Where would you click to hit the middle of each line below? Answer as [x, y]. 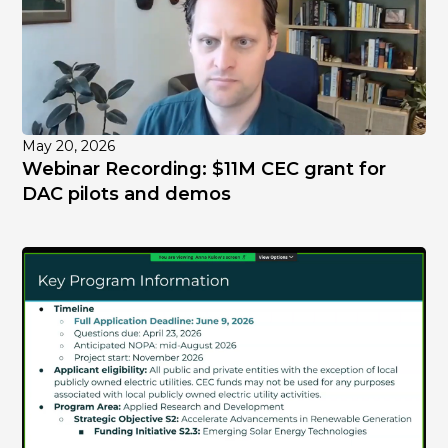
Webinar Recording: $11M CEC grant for [204, 169]
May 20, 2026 [69, 146]
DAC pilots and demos [127, 194]
